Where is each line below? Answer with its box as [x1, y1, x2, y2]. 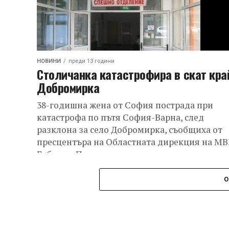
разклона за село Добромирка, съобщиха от [37, 124, 222, 135]
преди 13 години [68, 58, 114, 64]
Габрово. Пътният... [37, 148, 119, 160]
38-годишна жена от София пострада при [37, 99, 213, 111]
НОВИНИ [37, 58, 61, 64]
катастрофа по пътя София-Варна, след [37, 111, 204, 123]
